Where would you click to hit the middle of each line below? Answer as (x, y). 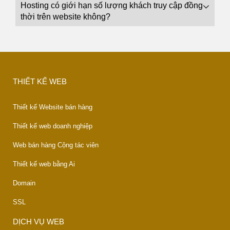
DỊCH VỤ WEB (39, 222)
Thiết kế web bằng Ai (44, 164)
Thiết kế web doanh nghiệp (53, 126)
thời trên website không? (65, 17)
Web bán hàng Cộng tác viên (56, 145)
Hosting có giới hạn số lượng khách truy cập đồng (112, 5)
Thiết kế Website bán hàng (53, 107)
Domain (24, 183)
